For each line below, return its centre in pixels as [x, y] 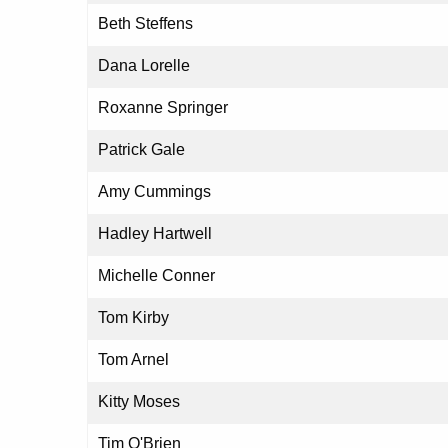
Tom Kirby [133, 318]
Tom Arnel [133, 360]
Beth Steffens [145, 24]
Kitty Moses [139, 402]
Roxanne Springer [163, 108]
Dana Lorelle [144, 66]
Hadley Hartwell [155, 234]
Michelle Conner [156, 276]
